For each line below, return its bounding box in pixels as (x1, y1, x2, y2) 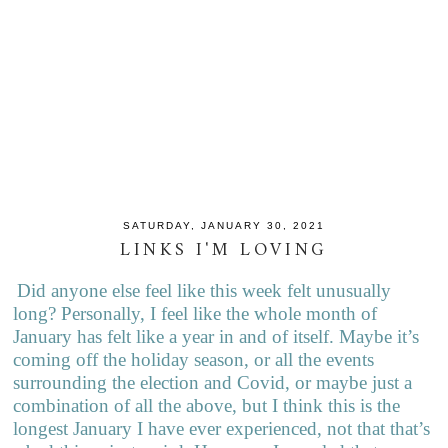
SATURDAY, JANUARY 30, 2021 (122, 219, 325, 231)
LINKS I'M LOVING (120, 235, 328, 267)
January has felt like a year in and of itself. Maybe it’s (13, 326, 420, 348)
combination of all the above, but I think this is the (13, 395, 401, 417)
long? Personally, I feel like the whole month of (13, 303, 378, 325)
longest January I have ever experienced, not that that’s (13, 418, 431, 440)
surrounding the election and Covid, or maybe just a (13, 372, 413, 394)
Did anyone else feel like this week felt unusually (17, 280, 392, 302)
